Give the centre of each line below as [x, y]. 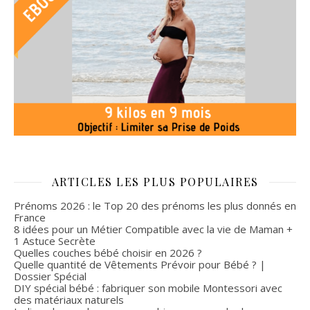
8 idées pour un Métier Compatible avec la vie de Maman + [153, 229]
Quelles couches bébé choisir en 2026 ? [108, 253]
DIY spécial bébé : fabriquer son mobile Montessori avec [148, 288]
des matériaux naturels [69, 300]
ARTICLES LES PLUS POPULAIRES [155, 182]
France [30, 218]
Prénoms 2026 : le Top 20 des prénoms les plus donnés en [155, 206]
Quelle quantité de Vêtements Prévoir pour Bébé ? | [140, 265]
